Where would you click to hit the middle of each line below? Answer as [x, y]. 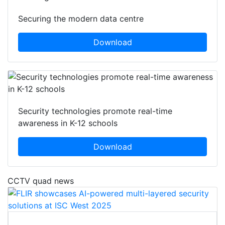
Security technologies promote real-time [95, 111]
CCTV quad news [41, 181]
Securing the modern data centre [81, 19]
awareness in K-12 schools [68, 123]
